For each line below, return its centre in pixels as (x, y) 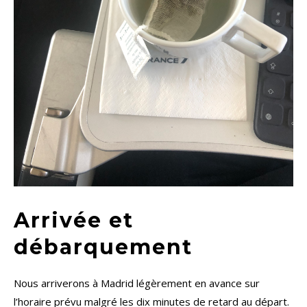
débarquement (103, 247)
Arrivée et (74, 221)
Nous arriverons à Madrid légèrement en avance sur (137, 283)
